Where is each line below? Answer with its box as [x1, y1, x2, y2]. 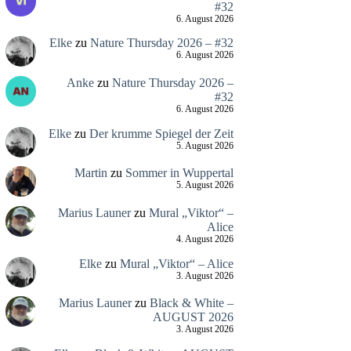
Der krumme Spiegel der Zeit [89, 126, 233, 140]
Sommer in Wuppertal [125, 166, 233, 180]
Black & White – [149, 296, 233, 310]
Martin [74, 166, 107, 180]
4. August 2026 [175, 234, 233, 245]
